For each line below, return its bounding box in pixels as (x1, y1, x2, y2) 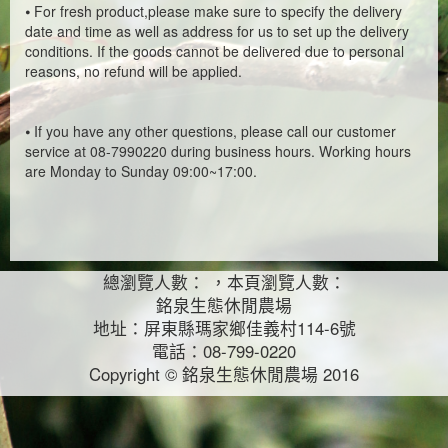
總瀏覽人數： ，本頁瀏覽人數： (102, 270, 346, 294)
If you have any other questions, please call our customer (34, 121, 396, 141)
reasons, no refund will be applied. (25, 61, 242, 81)
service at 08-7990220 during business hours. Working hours (25, 141, 411, 161)
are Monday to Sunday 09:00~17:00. (25, 161, 257, 181)
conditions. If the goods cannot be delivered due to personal (25, 41, 404, 61)
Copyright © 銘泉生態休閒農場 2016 (89, 362, 359, 386)
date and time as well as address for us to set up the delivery (25, 21, 409, 41)
